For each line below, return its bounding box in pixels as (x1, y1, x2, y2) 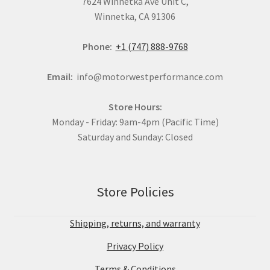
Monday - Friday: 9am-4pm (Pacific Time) (51, 116, 219, 128)
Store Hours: (108, 101, 162, 113)
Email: (47, 71, 73, 83)
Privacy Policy (107, 240, 163, 253)
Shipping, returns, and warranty (70, 217, 200, 230)
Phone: (82, 40, 112, 53)
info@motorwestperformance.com (73, 71, 223, 83)
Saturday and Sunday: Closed (77, 131, 193, 143)
